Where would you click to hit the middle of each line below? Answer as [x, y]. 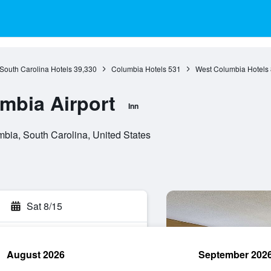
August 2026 [36, 254]
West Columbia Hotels [232, 69]
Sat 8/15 [44, 206]
